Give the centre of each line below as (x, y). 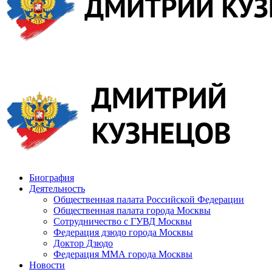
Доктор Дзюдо (83, 243)
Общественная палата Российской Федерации (149, 199)
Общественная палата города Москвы (132, 210)
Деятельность (57, 188)
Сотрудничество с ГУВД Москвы (123, 221)
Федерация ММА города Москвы (123, 254)
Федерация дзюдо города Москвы (123, 232)
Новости (47, 265)
